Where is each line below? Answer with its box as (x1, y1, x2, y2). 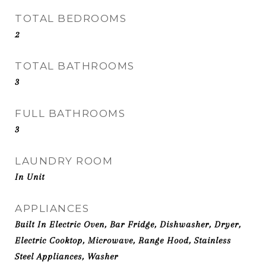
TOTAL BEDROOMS (15, 12, 126, 24)
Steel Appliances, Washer (15, 251, 118, 262)
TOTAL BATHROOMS (15, 60, 135, 72)
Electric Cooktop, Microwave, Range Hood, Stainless (15, 235, 231, 246)
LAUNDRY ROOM (15, 155, 113, 167)
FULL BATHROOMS (15, 107, 125, 119)
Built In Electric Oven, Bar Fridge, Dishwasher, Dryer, (15, 219, 241, 230)
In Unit (15, 172, 45, 182)
